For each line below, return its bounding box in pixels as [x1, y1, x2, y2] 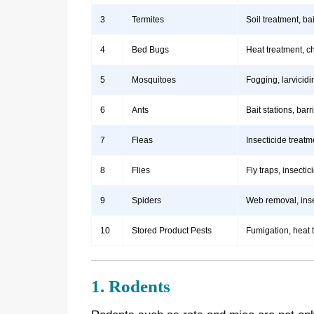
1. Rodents [90, 277, 170, 296]
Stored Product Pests [131, 226, 212, 236]
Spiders [131, 196, 161, 206]
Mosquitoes [131, 75, 176, 86]
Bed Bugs [131, 45, 169, 55]
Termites [131, 15, 164, 25]
